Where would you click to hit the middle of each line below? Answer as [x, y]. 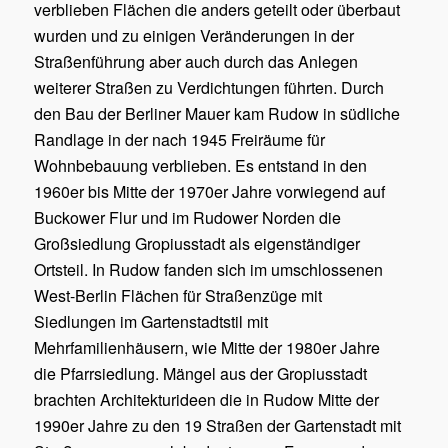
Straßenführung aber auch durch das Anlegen [195, 62]
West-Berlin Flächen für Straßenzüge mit [177, 296]
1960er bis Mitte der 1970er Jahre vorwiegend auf [209, 192]
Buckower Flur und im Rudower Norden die [187, 218]
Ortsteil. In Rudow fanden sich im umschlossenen [208, 270]
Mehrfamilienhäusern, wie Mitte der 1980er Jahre [206, 348]
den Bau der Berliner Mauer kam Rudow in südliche [216, 114]
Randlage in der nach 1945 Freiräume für [179, 140]
